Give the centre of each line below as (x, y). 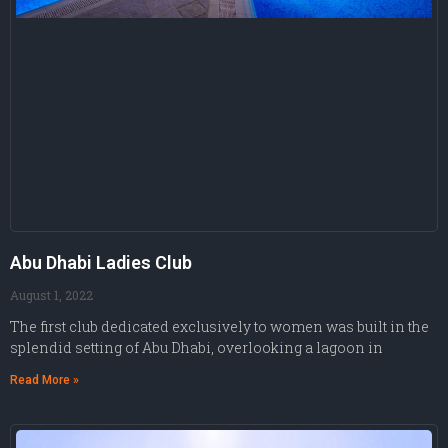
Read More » (44, 379)
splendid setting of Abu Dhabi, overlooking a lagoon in (196, 347)
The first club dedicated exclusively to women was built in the (219, 326)
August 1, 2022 (51, 294)
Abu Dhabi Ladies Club (101, 262)
